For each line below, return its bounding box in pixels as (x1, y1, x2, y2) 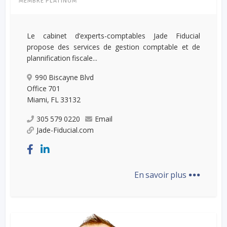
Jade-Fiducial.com (36, 125, 94, 135)
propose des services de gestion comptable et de (27, 42, 200, 52)
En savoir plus (134, 169, 188, 180)
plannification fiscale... (27, 53, 98, 63)
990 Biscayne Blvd (35, 72, 94, 82)
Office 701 (27, 83, 61, 93)
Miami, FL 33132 (27, 94, 81, 104)
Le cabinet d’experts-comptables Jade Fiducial (27, 30, 200, 41)
